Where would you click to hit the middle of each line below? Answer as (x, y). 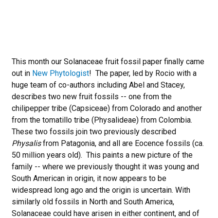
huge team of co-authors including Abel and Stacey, (98, 85)
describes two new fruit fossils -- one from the (92, 96)
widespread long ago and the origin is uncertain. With (101, 190)
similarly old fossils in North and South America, (93, 201)
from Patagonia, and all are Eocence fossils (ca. (122, 143)
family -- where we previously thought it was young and (105, 166)
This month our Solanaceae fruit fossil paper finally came (108, 61)
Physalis (26, 143)
